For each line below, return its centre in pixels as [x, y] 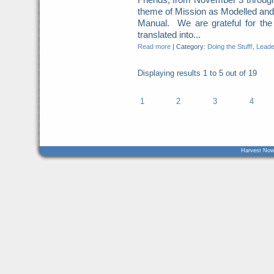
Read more [154, 46]
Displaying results [170, 73]
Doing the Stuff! [230, 46]
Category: [191, 46]
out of [235, 73]
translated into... [169, 35]
